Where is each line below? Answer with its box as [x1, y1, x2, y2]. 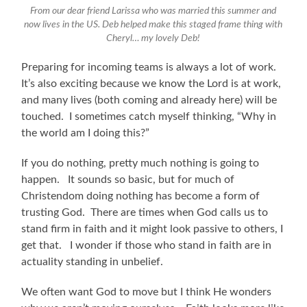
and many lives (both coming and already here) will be [21, 94, 278, 106]
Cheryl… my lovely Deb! [106, 34, 201, 44]
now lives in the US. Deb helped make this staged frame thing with [24, 20, 283, 30]
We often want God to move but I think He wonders [21, 286, 272, 297]
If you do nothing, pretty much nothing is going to [21, 157, 260, 169]
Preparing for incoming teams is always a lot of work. [21, 61, 282, 73]
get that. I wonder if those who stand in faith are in [21, 239, 272, 251]
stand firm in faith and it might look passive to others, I [21, 223, 284, 234]
